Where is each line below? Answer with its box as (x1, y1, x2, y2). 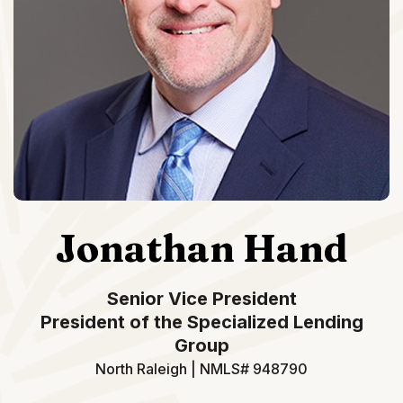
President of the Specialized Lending (40, 311, 363, 334)
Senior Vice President (106, 288, 297, 310)
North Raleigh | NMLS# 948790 (95, 360, 308, 379)
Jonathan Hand (55, 225, 348, 273)
